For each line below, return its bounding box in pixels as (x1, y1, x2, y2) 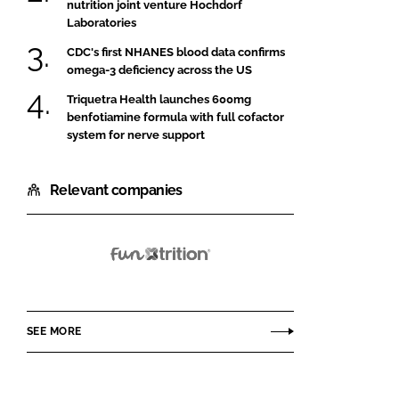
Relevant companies (50, 182, 183, 199)
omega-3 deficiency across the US (67, 62, 252, 77)
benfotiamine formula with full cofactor (67, 110, 284, 125)
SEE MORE (27, 324, 82, 338)
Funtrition (159, 259, 227, 277)
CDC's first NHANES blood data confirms (67, 45, 285, 59)
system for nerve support (67, 128, 205, 142)
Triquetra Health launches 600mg (67, 93, 251, 107)
